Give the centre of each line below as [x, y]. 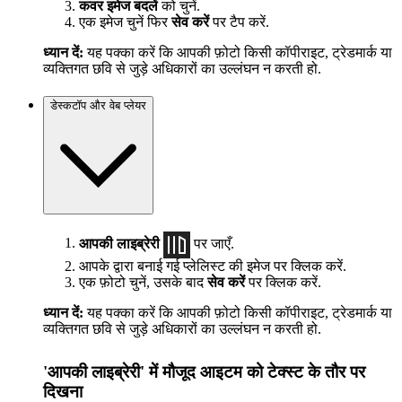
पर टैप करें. [239, 22]
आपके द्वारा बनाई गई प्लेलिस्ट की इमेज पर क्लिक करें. [213, 266]
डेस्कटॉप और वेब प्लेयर [98, 105]
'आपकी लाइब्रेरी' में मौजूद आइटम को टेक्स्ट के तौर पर [204, 371]
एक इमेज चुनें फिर [125, 22]
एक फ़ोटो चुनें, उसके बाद [143, 282]
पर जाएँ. [212, 243]
